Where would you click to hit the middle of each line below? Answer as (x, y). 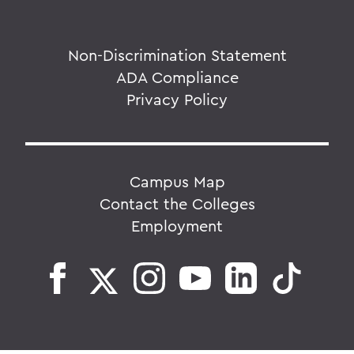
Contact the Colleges (177, 204)
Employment (177, 226)
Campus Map (177, 182)
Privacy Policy (177, 100)
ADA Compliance (177, 77)
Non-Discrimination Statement (177, 55)
